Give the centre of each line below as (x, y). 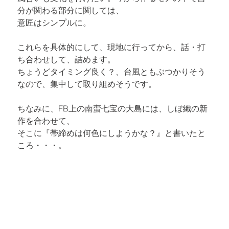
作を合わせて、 (46, 120)
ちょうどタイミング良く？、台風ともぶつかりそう (112, 71)
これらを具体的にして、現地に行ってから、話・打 (112, 47)
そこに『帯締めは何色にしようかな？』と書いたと (112, 133)
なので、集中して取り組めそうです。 (87, 84)
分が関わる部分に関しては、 (71, 10)
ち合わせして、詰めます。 (67, 59)
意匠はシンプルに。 (54, 22)
